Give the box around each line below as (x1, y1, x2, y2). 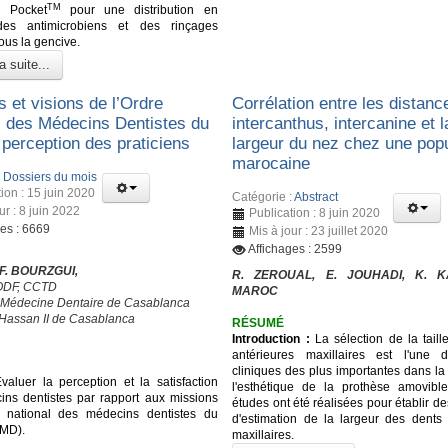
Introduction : (232, 332, 310, 347)
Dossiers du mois (3, 170, 97, 185)
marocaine (232, 153, 311, 173)
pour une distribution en (60, 3, 218, 18)
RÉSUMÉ (232, 316, 285, 331)
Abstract (294, 190, 339, 205)
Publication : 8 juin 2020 (249, 206, 381, 221)
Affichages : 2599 (248, 242, 343, 257)
